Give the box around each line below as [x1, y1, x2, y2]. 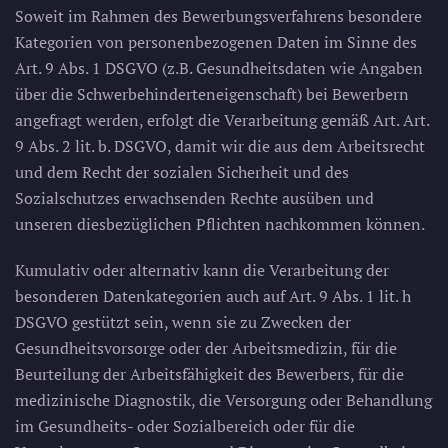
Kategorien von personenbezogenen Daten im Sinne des [15, 31, 417, 53]
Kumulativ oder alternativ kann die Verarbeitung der [15, 259, 389, 281]
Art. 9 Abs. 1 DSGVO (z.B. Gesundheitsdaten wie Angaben [15, 57, 423, 79]
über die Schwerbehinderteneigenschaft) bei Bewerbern [15, 83, 409, 105]
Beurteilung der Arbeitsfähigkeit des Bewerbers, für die [15, 363, 404, 385]
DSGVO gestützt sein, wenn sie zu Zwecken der [15, 311, 351, 333]
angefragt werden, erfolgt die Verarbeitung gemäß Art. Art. [15, 109, 429, 131]
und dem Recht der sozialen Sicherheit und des [15, 161, 349, 183]
